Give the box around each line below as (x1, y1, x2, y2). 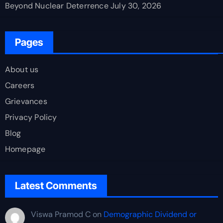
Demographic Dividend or (103, 209, 197, 220)
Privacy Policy (4, 111, 57, 122)
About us (4, 64, 39, 75)
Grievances (4, 96, 47, 107)
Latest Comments (14, 179, 97, 192)
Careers (4, 80, 35, 91)
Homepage (4, 143, 46, 154)
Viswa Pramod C (30, 209, 91, 220)
